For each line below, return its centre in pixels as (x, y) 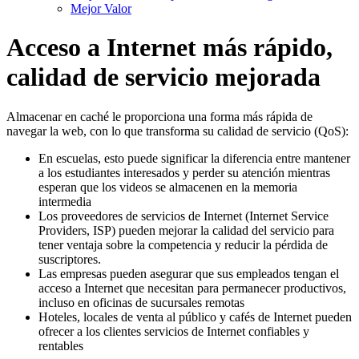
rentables (61, 345)
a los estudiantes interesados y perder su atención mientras (184, 172)
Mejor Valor (101, 8)
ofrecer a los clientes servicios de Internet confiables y (174, 331)
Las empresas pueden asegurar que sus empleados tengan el (189, 273)
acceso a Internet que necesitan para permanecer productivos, (192, 288)
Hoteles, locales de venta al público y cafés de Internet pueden (195, 317)
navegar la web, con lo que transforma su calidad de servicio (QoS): (177, 131)
